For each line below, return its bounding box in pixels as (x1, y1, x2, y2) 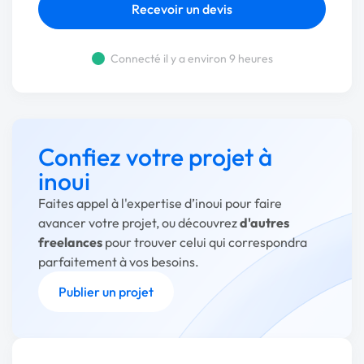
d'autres (240, 214, 289, 231)
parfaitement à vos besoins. (38, 253, 199, 270)
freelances (38, 233, 102, 250)
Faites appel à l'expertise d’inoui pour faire (38, 194, 282, 211)
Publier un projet (58, 283, 154, 300)
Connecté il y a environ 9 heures (110, 50, 273, 66)
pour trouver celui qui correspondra (102, 233, 307, 250)
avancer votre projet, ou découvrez (38, 214, 240, 231)
